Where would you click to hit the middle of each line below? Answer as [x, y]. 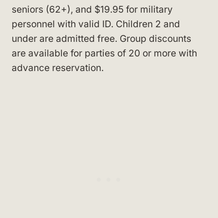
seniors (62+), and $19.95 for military [92, 9]
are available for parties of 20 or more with [104, 53]
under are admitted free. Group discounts [101, 38]
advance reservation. [58, 68]
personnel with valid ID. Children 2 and [96, 24]
